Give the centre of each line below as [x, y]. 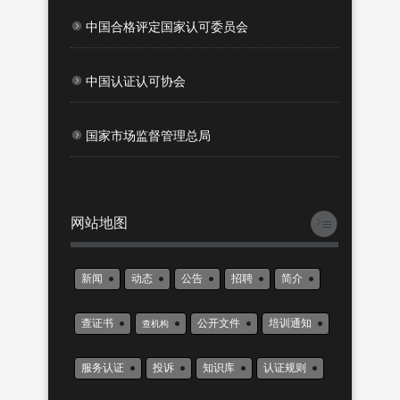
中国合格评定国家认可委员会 [167, 27]
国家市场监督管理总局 [148, 136]
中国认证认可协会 [136, 81]
